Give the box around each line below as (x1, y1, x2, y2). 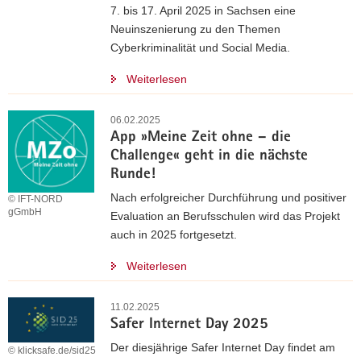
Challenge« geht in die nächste (110, 149, 308, 164)
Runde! (110, 168, 156, 183)
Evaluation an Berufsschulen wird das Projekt (110, 210, 340, 222)
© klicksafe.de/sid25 (8, 345, 96, 357)
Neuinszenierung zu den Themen (110, 23, 280, 35)
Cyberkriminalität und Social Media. (110, 41, 290, 54)
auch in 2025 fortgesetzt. (110, 228, 237, 241)
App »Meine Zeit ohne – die (110, 131, 291, 146)
